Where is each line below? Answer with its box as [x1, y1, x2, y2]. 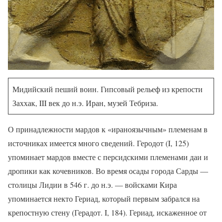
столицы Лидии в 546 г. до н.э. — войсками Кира [8, 179, 177, 190]
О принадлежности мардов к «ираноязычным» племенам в [8, 124, 208, 135]
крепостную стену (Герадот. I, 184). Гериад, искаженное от [8, 207, 207, 218]
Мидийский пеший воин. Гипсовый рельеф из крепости [12, 84, 203, 95]
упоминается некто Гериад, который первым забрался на [8, 193, 200, 204]
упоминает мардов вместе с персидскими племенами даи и [8, 152, 208, 163]
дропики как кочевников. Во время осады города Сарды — [8, 166, 208, 176]
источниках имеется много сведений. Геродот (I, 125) [8, 138, 189, 149]
